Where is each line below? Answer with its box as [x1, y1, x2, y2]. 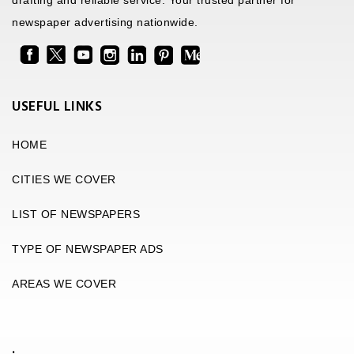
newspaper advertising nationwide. [12, 16, 198, 29]
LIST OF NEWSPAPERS [12, 207, 140, 220]
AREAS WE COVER [12, 277, 116, 290]
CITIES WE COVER [12, 172, 116, 186]
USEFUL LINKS [12, 95, 102, 119]
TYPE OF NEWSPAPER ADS [12, 242, 164, 255]
